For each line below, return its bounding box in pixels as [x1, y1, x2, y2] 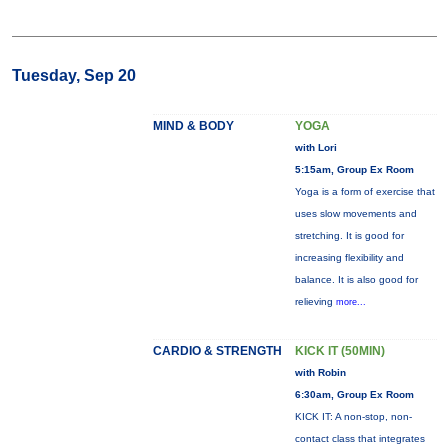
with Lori [294, 142, 337, 153]
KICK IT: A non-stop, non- [294, 411, 412, 422]
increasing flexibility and [294, 252, 404, 263]
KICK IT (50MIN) [294, 344, 385, 358]
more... [335, 297, 366, 307]
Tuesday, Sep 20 [11, 67, 136, 84]
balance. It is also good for [294, 274, 418, 285]
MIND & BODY [152, 119, 234, 133]
